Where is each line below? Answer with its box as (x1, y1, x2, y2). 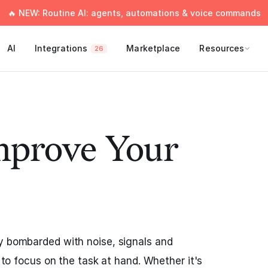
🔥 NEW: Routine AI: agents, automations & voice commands (7, 8, 261, 18)
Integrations (34, 43, 88, 53)
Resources (199, 43, 245, 53)
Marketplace (126, 43, 181, 53)
